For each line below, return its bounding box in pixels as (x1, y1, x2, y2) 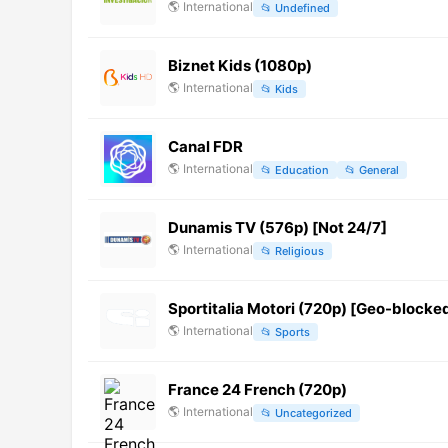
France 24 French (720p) (168, 379, 347, 399)
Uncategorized (275, 406, 352, 421)
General (359, 163, 399, 178)
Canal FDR (168, 136, 243, 156)
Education (275, 163, 329, 178)
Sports (275, 325, 310, 340)
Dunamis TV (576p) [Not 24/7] (168, 217, 387, 237)
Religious (275, 244, 324, 259)
